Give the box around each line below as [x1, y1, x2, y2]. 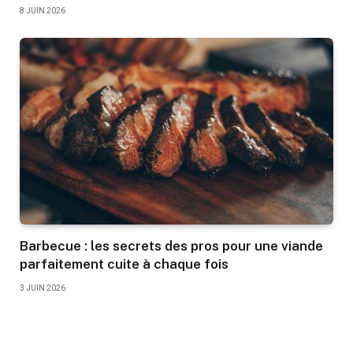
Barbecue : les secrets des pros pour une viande [20, 237, 323, 254]
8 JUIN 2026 [20, 6, 65, 15]
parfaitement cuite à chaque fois [20, 255, 229, 272]
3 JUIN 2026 [20, 283, 65, 292]
